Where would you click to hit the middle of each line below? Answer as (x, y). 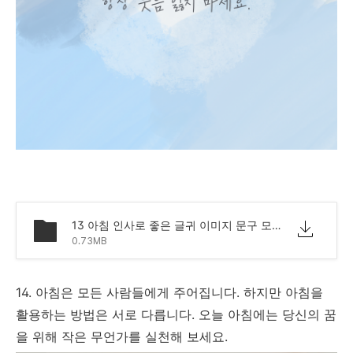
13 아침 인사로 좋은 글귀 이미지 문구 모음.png (277, 225)
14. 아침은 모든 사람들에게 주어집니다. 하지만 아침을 (169, 292)
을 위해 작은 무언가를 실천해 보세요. (122, 336)
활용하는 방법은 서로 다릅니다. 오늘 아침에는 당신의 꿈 (176, 314)
